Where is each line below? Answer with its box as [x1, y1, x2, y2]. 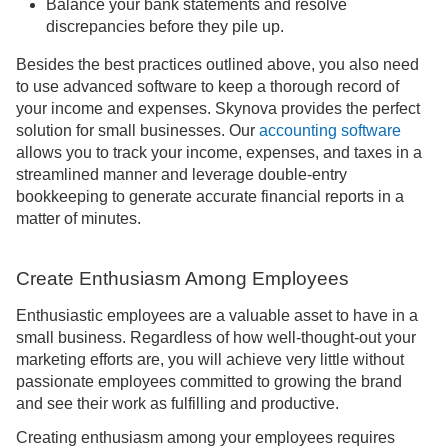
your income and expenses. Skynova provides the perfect [16, 100, 420, 118]
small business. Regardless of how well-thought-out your [16, 328, 416, 346]
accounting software [259, 122, 401, 140]
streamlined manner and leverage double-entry [16, 166, 347, 184]
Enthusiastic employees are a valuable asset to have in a [16, 306, 418, 324]
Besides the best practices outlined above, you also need [16, 56, 419, 74]
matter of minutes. [16, 210, 141, 228]
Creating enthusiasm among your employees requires [16, 428, 395, 446]
